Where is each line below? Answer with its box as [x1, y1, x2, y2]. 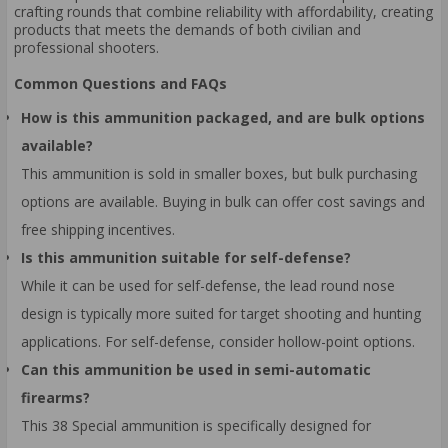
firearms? [21, 387, 90, 407]
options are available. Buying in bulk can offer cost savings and [21, 191, 425, 211]
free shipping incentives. [21, 219, 175, 239]
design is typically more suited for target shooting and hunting [21, 303, 421, 323]
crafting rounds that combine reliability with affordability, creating [14, 2, 433, 22]
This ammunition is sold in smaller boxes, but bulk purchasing [21, 163, 417, 183]
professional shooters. [14, 38, 159, 58]
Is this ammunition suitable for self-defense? [21, 247, 351, 267]
